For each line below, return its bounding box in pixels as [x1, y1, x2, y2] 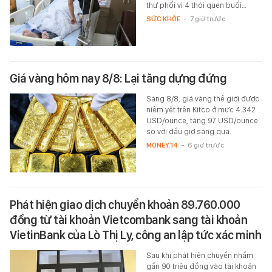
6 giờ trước [187, 140, 224, 149]
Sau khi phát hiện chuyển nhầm [146, 250, 253, 260]
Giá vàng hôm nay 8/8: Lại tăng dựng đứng [10, 70, 226, 86]
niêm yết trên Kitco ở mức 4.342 [146, 104, 256, 114]
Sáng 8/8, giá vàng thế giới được [146, 93, 259, 103]
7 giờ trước [189, 14, 225, 23]
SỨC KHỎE [146, 14, 180, 23]
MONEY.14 [146, 140, 178, 149]
